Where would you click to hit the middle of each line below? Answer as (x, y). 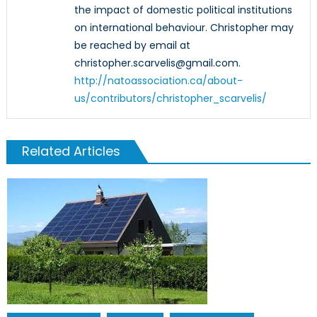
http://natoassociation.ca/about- (158, 81)
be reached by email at (132, 46)
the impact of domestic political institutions (183, 10)
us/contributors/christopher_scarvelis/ (170, 99)
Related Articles (71, 151)
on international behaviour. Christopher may (184, 28)
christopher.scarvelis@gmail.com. (157, 63)
